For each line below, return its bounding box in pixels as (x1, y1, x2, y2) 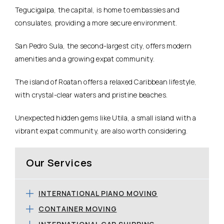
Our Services (26, 155, 92, 169)
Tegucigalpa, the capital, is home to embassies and (15, 4, 179, 14)
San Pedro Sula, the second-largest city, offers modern (15, 40, 192, 50)
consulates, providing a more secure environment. (15, 17, 177, 27)
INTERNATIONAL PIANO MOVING (38, 188, 158, 198)
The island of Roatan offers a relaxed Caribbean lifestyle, (15, 76, 197, 86)
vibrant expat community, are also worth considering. (15, 125, 188, 135)
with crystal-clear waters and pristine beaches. (15, 89, 168, 99)
